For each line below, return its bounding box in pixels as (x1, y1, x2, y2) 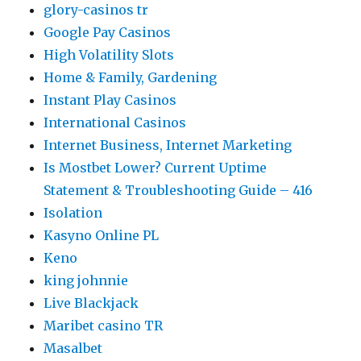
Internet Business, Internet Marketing (44, 136, 293, 153)
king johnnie (44, 272, 129, 288)
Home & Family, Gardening (44, 68, 218, 85)
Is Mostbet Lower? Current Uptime (44, 159, 268, 176)
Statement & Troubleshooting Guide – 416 (44, 181, 313, 198)
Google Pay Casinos (44, 23, 172, 40)
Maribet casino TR (44, 317, 164, 334)
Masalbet (44, 339, 103, 356)
